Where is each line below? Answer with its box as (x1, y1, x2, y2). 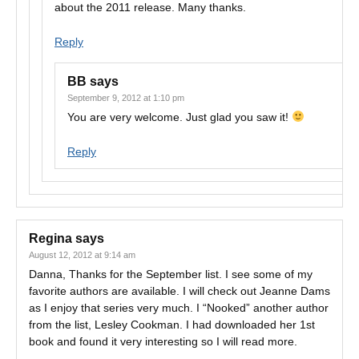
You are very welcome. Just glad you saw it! (67, 111, 292, 123)
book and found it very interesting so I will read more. (29, 335, 297, 348)
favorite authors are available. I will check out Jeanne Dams (29, 284, 330, 297)
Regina (29, 232, 72, 245)
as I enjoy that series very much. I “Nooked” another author (29, 301, 329, 314)
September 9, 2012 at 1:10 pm (67, 93, 184, 103)
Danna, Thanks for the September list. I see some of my (29, 268, 313, 280)
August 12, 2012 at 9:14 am (29, 250, 135, 260)
